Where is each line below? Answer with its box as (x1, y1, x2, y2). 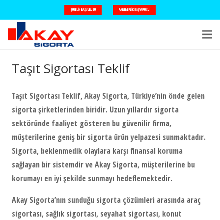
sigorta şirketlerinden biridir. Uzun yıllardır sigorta (12, 104, 179, 115)
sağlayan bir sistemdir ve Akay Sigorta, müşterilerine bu (12, 159, 195, 170)
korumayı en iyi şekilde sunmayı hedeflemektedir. (12, 173, 172, 184)
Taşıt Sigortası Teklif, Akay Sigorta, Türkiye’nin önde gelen (12, 90, 205, 102)
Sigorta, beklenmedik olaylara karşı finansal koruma (12, 145, 183, 157)
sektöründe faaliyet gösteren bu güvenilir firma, (12, 118, 171, 129)
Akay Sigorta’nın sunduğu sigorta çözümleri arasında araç (12, 194, 201, 206)
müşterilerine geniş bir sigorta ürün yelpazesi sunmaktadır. (12, 132, 206, 143)
